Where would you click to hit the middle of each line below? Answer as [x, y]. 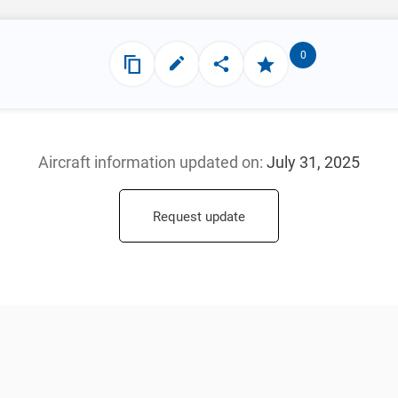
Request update [199, 217]
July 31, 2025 [313, 162]
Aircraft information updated [140, 162]
